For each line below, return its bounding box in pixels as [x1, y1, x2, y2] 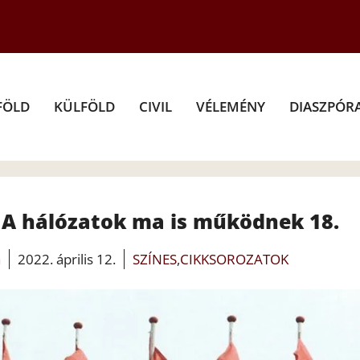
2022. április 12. [17, 249, 116, 268]
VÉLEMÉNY [196, 96, 265, 116]
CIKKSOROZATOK [179, 249, 288, 268]
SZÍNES [132, 249, 177, 268]
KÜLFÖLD [54, 96, 115, 116]
